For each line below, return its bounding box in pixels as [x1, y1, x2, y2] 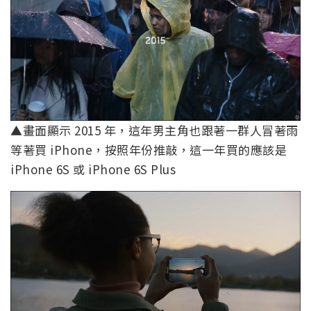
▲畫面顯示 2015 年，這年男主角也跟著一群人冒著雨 [10, 121, 299, 139]
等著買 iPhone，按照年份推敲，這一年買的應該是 [10, 140, 287, 158]
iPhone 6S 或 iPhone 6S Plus [10, 160, 176, 178]
